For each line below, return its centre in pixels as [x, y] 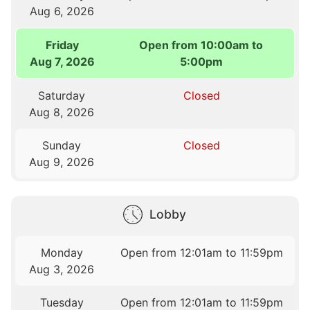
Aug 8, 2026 [62, 112]
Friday [62, 45]
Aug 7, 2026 [62, 61]
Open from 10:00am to [201, 45]
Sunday [62, 145]
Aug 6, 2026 [62, 11]
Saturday [62, 95]
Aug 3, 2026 [62, 269]
